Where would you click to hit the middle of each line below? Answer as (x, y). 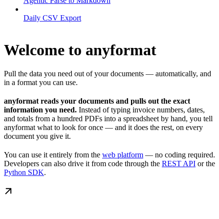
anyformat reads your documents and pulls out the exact (97, 101)
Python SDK (24, 173)
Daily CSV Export (52, 18)
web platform (123, 155)
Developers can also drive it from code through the (83, 164)
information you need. (40, 110)
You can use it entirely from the (53, 155)
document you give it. (37, 136)
